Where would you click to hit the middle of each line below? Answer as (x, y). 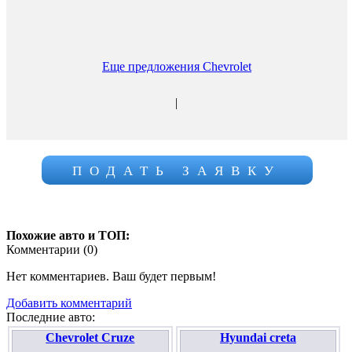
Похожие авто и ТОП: (68, 235)
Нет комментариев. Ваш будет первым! (111, 276)
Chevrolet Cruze (90, 337)
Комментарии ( (47, 249)
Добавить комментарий (69, 303)
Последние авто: (51, 317)
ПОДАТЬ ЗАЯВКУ (177, 171)
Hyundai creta (258, 337)
